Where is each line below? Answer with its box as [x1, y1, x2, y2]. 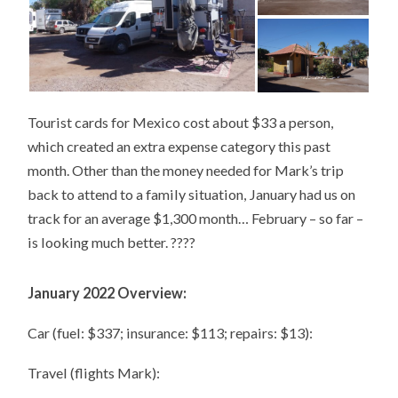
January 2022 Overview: [28, 284, 187, 302]
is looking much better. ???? [28, 234, 196, 251]
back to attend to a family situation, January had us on [28, 186, 356, 203]
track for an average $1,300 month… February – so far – [28, 210, 364, 227]
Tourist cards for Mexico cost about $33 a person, [28, 114, 334, 131]
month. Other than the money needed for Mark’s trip [28, 162, 345, 179]
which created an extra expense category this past [28, 138, 331, 155]
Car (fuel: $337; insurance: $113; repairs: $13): [28, 324, 314, 341]
